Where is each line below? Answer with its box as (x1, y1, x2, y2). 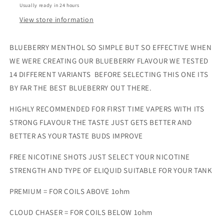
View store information (19, 15, 94, 24)
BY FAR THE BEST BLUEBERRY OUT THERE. (9, 83, 152, 93)
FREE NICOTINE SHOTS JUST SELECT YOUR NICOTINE (9, 152, 190, 162)
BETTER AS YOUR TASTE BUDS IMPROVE (9, 131, 143, 141)
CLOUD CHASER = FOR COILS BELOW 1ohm (9, 207, 154, 217)
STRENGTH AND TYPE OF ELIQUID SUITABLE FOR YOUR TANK (9, 165, 212, 175)
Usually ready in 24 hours (19, 2, 79, 9)
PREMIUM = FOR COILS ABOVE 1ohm (9, 186, 130, 196)
